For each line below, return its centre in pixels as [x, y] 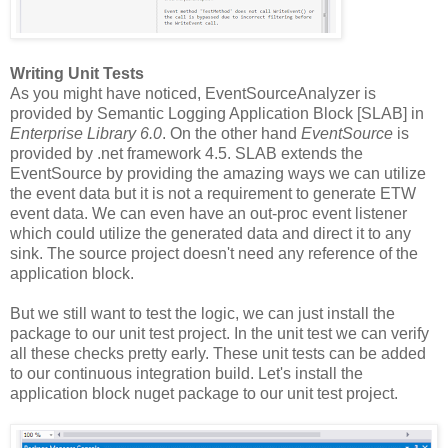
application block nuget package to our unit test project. [204, 394]
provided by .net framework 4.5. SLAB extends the [186, 154]
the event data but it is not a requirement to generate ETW [213, 194]
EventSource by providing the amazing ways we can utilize [218, 174]
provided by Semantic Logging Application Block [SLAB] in [217, 114]
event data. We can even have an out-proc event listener [208, 214]
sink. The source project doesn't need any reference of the [214, 254]
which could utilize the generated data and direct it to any [210, 234]
